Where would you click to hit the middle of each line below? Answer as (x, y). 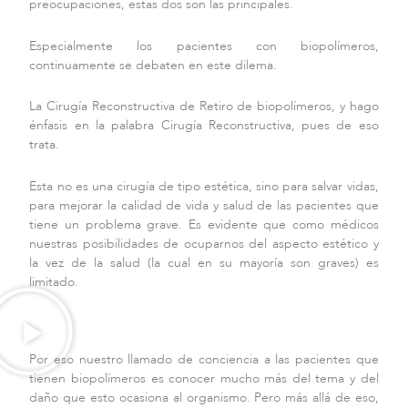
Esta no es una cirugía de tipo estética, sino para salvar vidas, (204, 186)
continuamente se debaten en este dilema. (153, 65)
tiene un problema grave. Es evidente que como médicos (204, 224)
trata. (45, 145)
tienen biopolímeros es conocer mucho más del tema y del (204, 379)
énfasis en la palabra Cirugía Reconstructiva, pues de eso (204, 126)
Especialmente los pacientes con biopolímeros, (204, 46)
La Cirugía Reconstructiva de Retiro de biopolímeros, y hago (204, 107)
